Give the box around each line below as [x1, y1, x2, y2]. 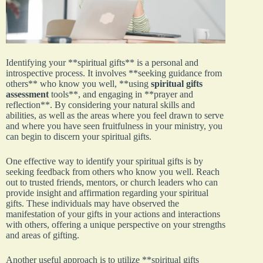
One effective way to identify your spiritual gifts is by [6, 156, 203, 166]
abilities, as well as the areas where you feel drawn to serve [6, 110, 224, 120]
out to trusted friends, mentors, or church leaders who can [6, 177, 218, 187]
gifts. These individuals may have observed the [6, 198, 179, 208]
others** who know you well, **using [6, 78, 151, 89]
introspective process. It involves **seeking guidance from [6, 68, 222, 78]
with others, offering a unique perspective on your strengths [6, 219, 225, 230]
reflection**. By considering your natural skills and [6, 99, 195, 110]
